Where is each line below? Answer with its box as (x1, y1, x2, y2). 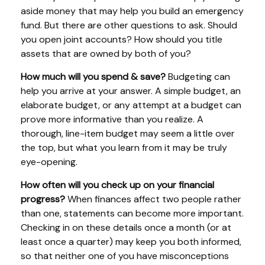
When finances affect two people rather (65, 193, 241, 205)
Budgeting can (166, 70, 230, 83)
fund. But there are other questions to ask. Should (21, 19, 237, 31)
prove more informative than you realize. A (21, 113, 203, 125)
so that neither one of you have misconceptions (21, 250, 229, 262)
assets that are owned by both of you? (21, 47, 191, 60)
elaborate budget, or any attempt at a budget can (21, 99, 241, 111)
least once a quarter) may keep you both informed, (21, 235, 241, 248)
